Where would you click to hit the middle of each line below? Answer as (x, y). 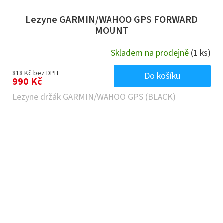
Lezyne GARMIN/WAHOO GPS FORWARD (111, 20)
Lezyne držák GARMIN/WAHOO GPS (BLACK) (98, 97)
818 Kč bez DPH (35, 73)
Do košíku (162, 76)
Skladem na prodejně (151, 53)
